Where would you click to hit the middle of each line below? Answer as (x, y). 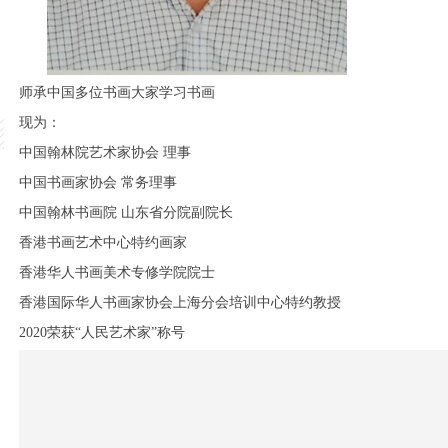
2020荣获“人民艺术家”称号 (102, 332)
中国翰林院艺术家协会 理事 (105, 152)
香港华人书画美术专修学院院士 (117, 272)
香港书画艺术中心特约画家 (103, 242)
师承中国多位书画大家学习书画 (117, 92)
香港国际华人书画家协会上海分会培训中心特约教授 (180, 302)
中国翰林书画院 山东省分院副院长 (126, 212)
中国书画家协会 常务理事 (98, 182)
